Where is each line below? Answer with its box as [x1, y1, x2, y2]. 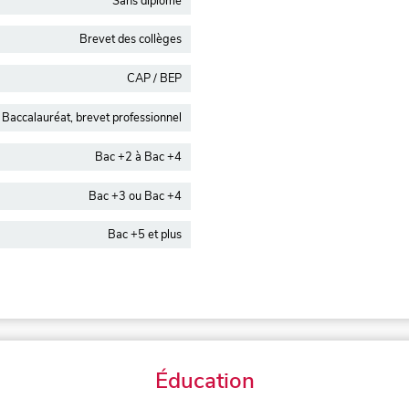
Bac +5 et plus [108, 226, 182, 244]
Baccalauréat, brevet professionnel [2, 110, 182, 127]
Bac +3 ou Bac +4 [89, 187, 182, 204]
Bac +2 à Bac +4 [95, 148, 182, 165]
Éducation [154, 366, 255, 396]
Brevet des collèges [79, 31, 182, 48]
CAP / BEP [127, 70, 182, 88]
